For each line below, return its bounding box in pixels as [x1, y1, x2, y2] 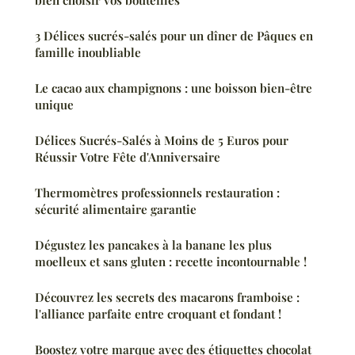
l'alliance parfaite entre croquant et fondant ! [35, 305, 281, 322]
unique [35, 96, 74, 113]
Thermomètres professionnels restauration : [35, 184, 280, 200]
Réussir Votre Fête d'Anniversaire [35, 148, 220, 165]
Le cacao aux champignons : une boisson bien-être [35, 79, 312, 96]
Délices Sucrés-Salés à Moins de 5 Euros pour [35, 132, 288, 148]
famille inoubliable [35, 44, 141, 60]
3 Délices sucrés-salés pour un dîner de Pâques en [35, 27, 313, 44]
